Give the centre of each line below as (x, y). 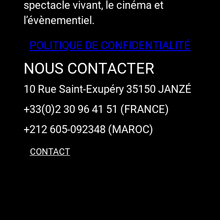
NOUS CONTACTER (89, 69)
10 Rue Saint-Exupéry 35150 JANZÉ (108, 89)
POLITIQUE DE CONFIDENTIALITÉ (110, 45)
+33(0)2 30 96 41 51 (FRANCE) (96, 109)
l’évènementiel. (59, 20)
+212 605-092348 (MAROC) (88, 129)
